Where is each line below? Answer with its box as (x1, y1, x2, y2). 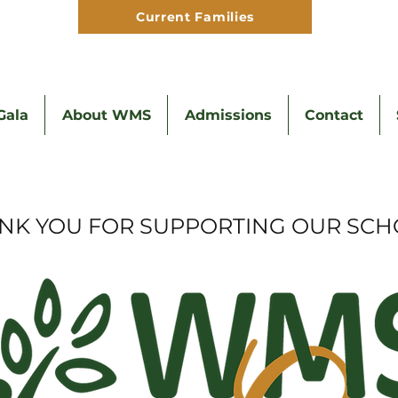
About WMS (61, 107, 151, 123)
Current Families (135, 9, 255, 25)
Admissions (184, 107, 272, 123)
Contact (305, 107, 363, 123)
